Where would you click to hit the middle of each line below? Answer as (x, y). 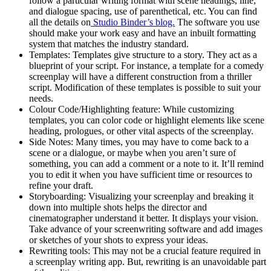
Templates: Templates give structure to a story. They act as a (143, 54)
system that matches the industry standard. (109, 44)
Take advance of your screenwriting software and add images (146, 229)
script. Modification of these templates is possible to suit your (145, 87)
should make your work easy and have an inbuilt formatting (142, 33)
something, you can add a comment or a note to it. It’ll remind (146, 163)
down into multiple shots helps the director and (118, 207)
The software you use (217, 22)
